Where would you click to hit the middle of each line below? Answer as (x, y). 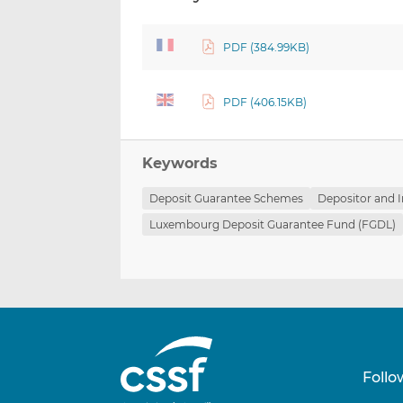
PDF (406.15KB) (264, 103)
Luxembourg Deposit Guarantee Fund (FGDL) (273, 225)
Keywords (180, 164)
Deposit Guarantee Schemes (227, 199)
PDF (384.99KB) (266, 48)
